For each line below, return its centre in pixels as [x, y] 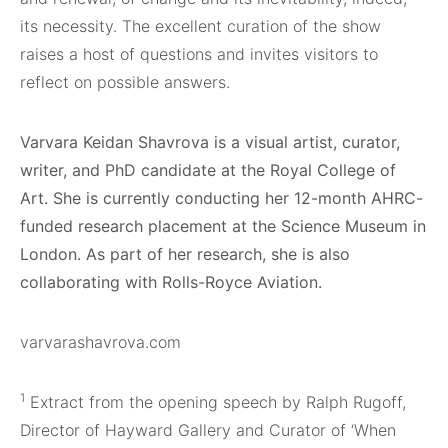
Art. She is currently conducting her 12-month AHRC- [221, 197]
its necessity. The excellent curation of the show [200, 25]
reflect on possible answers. [130, 81]
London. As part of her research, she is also [185, 253]
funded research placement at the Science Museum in [223, 225]
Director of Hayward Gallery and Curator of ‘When [208, 429]
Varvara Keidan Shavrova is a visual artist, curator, [210, 141]
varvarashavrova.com [100, 341]
